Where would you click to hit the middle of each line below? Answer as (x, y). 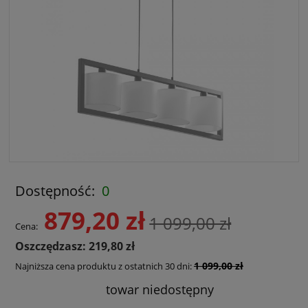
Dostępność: (55, 190)
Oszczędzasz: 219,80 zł (75, 246)
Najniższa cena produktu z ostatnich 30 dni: (104, 266)
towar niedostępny (160, 289)
